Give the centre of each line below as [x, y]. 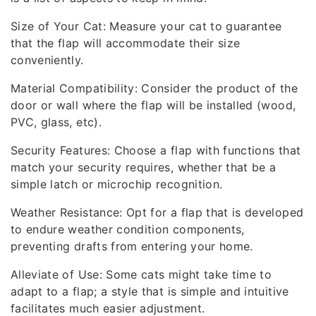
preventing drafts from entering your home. [132, 246]
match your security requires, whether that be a [144, 167]
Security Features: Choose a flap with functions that [156, 150]
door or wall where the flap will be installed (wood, [153, 105]
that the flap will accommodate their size [126, 43]
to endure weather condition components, [128, 229]
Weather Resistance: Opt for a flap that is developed [157, 212]
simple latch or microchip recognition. [117, 184]
